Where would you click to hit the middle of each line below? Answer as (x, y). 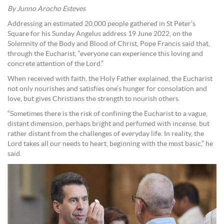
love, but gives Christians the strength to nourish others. (94, 99)
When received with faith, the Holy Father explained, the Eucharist (110, 79)
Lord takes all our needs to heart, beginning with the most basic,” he (110, 144)
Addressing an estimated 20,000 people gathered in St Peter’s (101, 24)
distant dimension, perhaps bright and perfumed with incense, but (108, 124)
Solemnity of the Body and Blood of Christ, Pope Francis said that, (109, 44)
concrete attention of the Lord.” (55, 64)
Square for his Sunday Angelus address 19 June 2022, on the (100, 34)
